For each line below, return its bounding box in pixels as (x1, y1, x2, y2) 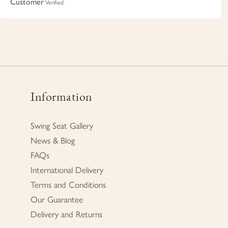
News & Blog (31, 135, 75, 146)
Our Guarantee (31, 194, 83, 205)
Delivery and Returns (31, 209, 102, 219)
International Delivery (31, 164, 103, 175)
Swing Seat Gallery (31, 120, 93, 131)
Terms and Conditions (31, 179, 106, 190)
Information (31, 88, 93, 105)
